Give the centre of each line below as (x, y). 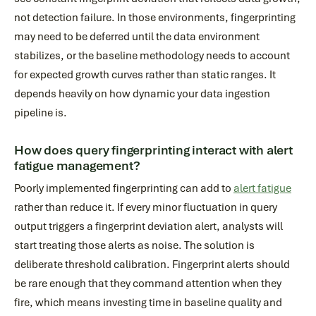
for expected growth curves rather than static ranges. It (145, 75)
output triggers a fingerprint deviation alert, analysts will (148, 226)
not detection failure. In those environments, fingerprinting (155, 18)
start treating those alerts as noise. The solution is (134, 245)
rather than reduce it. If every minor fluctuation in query (146, 207)
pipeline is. (41, 113)
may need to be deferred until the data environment (137, 37)
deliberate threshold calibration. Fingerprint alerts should (152, 265)
